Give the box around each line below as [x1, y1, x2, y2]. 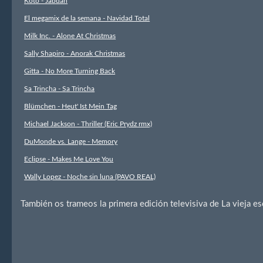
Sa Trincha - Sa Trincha [24, 85, 95, 92]
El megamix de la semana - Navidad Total [24, 15, 150, 22]
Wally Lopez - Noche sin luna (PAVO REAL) [24, 173, 156, 180]
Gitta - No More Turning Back [24, 68, 116, 75]
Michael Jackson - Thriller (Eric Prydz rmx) [24, 120, 153, 127]
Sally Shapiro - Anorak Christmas [24, 50, 126, 57]
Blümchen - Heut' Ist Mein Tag [24, 103, 117, 110]
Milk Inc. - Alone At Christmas [24, 32, 116, 39]
